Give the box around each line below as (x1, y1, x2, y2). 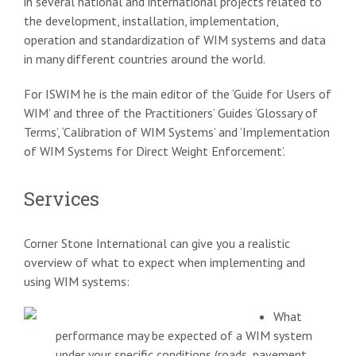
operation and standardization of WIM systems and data (24, 32, 326, 48)
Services (24, 186, 99, 211)
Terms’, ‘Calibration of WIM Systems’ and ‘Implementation (24, 124, 330, 140)
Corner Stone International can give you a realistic (24, 235, 290, 252)
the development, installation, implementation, (24, 13, 278, 29)
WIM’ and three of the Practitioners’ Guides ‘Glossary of (24, 105, 318, 121)
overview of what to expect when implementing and (24, 254, 305, 271)
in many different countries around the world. (24, 51, 265, 67)
